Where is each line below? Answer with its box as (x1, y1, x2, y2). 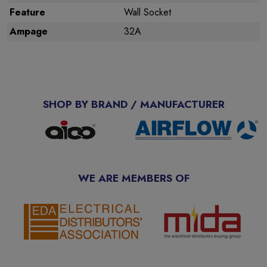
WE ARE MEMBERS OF (77, 170, 190, 186)
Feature (10, 5, 45, 19)
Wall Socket (124, 5, 171, 19)
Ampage (10, 24, 48, 38)
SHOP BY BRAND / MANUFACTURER (42, 97, 225, 112)
